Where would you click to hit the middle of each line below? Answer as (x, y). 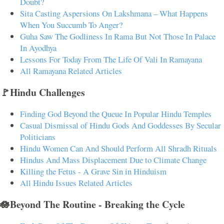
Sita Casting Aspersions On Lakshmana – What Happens (114, 13)
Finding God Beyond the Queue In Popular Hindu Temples (116, 113)
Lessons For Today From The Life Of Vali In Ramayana (111, 59)
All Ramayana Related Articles (71, 71)
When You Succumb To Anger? (71, 25)
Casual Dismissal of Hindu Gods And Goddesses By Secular (120, 125)
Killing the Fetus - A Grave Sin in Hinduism (93, 171)
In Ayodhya (38, 48)
